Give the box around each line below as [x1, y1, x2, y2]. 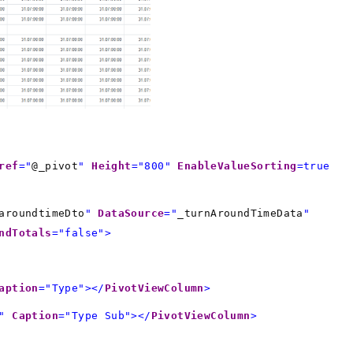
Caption [12, 309, 59, 321]
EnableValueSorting [177, 159, 297, 172]
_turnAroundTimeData [177, 206, 303, 219]
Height [91, 159, 132, 172]
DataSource [98, 206, 165, 219]
